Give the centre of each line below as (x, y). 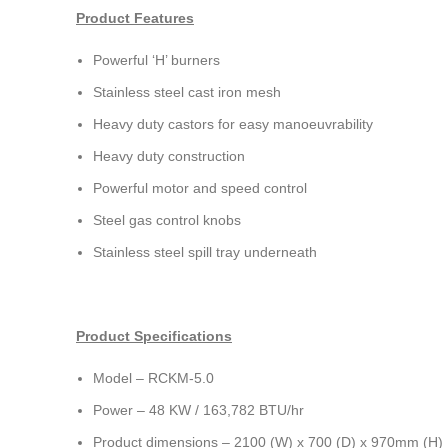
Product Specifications (154, 336)
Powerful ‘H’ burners (156, 60)
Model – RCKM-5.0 (153, 378)
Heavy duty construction (169, 156)
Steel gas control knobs (167, 220)
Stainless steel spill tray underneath (205, 252)
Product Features (135, 18)
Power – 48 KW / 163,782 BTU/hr (198, 410)
